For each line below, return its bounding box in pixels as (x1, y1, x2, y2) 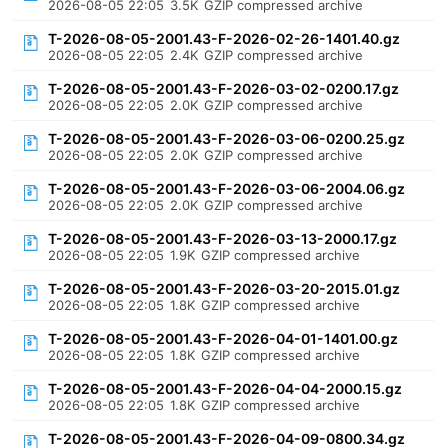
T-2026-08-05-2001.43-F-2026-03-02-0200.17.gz (48, 80, 400, 97)
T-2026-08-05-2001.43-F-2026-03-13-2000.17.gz (48, 230, 398, 247)
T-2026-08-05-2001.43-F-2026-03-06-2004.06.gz (48, 180, 406, 197)
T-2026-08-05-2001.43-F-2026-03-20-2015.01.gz (48, 280, 401, 297)
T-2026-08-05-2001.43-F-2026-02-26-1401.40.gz (48, 30, 401, 47)
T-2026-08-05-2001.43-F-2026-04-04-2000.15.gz (48, 380, 403, 397)
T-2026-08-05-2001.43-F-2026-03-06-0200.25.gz (48, 130, 406, 147)
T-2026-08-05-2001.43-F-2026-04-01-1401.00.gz (48, 330, 399, 347)
